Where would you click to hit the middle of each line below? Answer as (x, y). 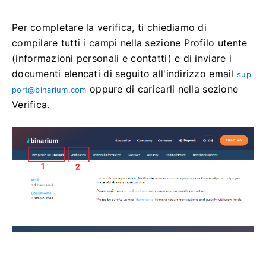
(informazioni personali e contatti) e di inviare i (122, 58)
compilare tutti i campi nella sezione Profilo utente (130, 43)
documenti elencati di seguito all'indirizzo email (124, 74)
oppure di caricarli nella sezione (162, 89)
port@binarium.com (49, 90)
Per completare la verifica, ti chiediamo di (110, 28)
